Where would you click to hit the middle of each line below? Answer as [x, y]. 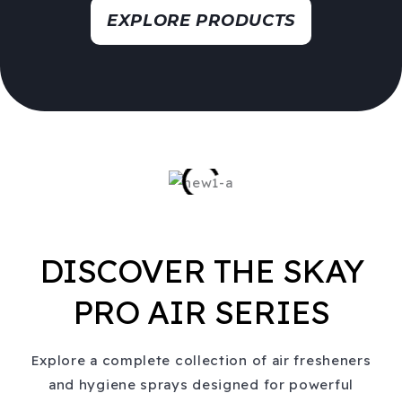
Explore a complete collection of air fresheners [201, 360]
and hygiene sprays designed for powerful [201, 384]
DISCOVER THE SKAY [201, 270]
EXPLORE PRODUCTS [201, 21]
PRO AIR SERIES [201, 311]
